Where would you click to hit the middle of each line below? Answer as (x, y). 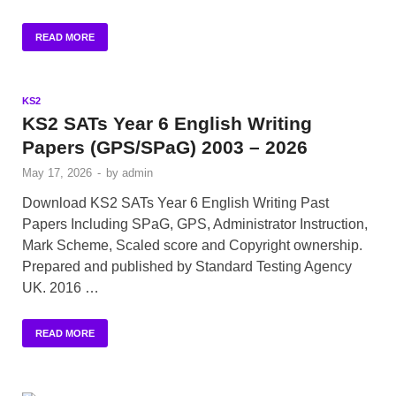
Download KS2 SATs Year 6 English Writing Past (175, 203)
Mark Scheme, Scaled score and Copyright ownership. (192, 246)
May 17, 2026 (57, 173)
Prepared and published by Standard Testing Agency (187, 267)
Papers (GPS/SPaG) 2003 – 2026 (165, 148)
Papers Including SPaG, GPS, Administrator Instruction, (195, 225)
